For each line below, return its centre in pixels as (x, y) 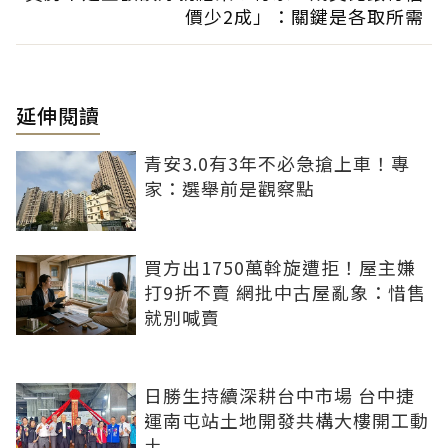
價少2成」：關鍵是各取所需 (304, 15)
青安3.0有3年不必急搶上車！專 (277, 162)
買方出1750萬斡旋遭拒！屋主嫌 (280, 266)
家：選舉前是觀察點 (229, 187)
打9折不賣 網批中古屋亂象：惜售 (285, 291)
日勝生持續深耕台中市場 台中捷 (279, 394)
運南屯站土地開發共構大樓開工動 (286, 419)
